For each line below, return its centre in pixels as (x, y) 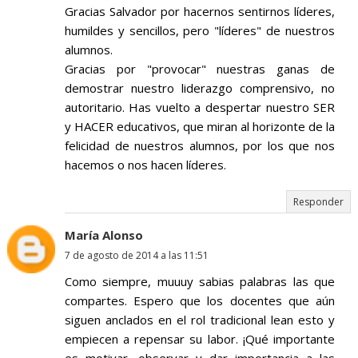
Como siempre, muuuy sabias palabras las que (200, 282)
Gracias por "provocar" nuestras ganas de (200, 69)
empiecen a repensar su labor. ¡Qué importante (200, 339)
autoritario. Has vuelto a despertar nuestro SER (200, 107)
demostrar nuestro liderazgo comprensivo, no (200, 88)
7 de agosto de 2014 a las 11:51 (136, 256)
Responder (319, 202)
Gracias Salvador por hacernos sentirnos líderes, (200, 12)
